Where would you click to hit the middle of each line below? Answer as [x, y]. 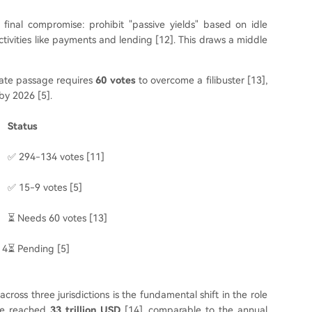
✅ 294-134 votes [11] [56, 157]
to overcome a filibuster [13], [202, 80]
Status [23, 126]
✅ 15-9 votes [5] [45, 187]
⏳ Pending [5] [39, 249]
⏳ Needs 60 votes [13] [57, 218]
